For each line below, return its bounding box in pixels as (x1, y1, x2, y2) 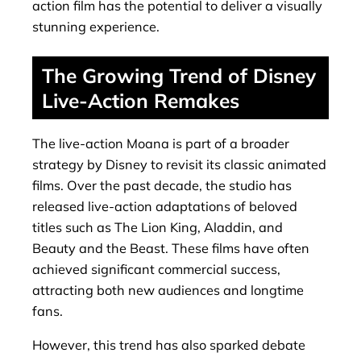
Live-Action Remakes (42, 88, 239, 114)
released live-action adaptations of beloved (32, 197, 297, 214)
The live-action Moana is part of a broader (32, 135, 289, 151)
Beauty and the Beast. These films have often (32, 239, 309, 256)
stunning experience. (32, 18, 160, 35)
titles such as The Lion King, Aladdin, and (32, 218, 283, 235)
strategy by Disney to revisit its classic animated (32, 156, 326, 172)
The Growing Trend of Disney (42, 63, 316, 89)
